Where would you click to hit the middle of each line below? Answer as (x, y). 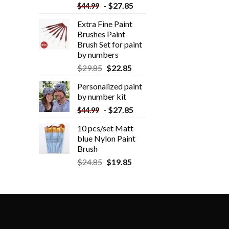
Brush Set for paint (110, 44)
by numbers (98, 55)
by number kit (102, 97)
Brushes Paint (101, 34)
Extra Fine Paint (105, 24)
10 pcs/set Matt (105, 128)
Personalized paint (110, 86)
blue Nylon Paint (106, 139)
